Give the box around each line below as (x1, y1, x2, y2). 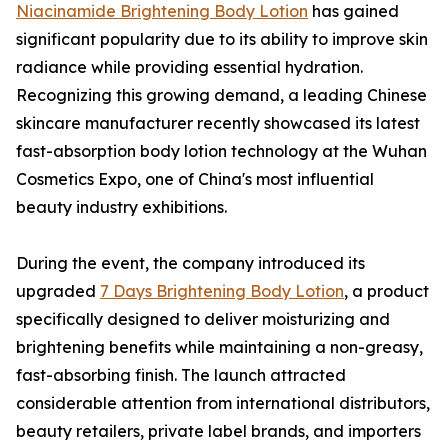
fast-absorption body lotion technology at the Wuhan (16, 141, 427, 161)
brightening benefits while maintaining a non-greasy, (16, 337, 423, 357)
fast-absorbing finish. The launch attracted (16, 365, 346, 385)
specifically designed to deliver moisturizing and (16, 309, 390, 329)
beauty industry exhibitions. (16, 197, 227, 217)
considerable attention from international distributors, (16, 393, 430, 413)
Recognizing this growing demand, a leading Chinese (16, 85, 427, 105)
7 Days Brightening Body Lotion (100, 281, 344, 301)
